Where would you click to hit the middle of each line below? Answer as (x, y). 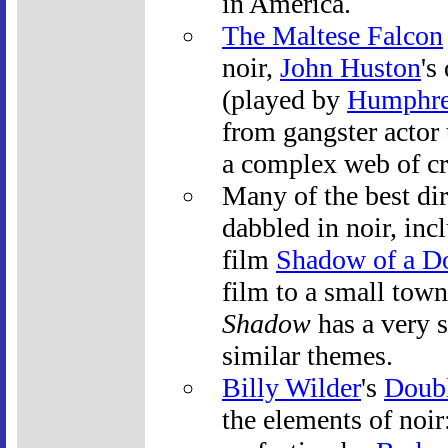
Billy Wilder (291, 387)
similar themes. (307, 355)
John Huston (350, 67)
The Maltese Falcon (332, 35)
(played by (284, 99)
